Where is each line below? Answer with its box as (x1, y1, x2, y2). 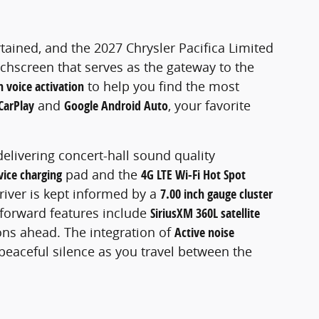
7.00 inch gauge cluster (160, 184, 273, 203)
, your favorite (168, 96, 251, 114)
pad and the (62, 165, 141, 183)
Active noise (174, 223, 234, 241)
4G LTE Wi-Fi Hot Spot (141, 165, 246, 184)
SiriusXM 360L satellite (150, 204, 260, 222)
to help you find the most (84, 77, 239, 95)
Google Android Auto (64, 96, 168, 115)
